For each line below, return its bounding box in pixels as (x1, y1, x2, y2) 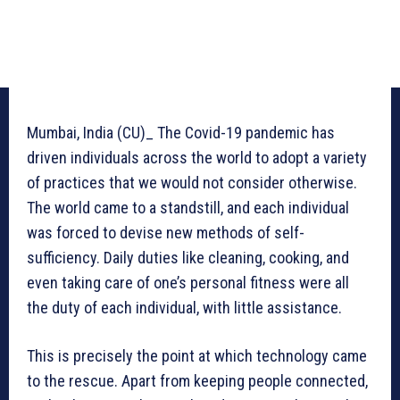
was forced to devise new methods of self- (27, 223, 304, 243)
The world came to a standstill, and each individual (27, 198, 349, 218)
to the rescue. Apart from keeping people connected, (27, 371, 368, 391)
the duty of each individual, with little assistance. (27, 298, 342, 318)
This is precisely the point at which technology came (27, 346, 367, 366)
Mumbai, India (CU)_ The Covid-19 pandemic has (27, 123, 335, 143)
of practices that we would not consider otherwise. (27, 173, 357, 193)
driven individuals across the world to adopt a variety (27, 148, 367, 168)
